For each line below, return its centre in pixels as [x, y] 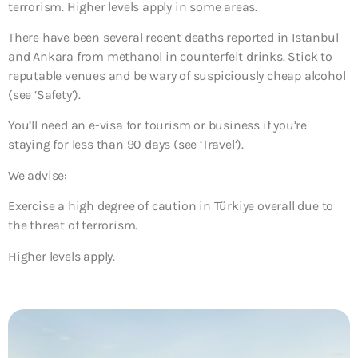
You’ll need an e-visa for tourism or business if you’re [157, 125]
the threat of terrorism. [73, 225]
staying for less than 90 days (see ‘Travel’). [126, 145]
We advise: [38, 175]
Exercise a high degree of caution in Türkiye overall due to [171, 206]
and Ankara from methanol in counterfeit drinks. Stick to [170, 56]
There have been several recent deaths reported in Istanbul [173, 37]
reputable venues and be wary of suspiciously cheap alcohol [177, 75]
